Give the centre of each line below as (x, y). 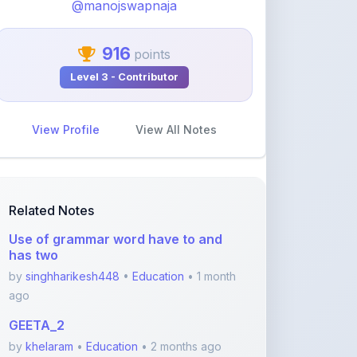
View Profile (66, 85)
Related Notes (51, 166)
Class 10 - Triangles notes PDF (104, 331)
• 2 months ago (180, 302)
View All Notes (176, 85)
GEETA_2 (37, 280)
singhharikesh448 (73, 231)
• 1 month (210, 231)
